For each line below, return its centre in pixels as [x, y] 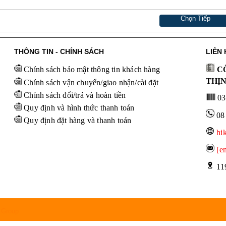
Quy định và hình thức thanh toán [79, 108]
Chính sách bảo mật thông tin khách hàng [92, 69]
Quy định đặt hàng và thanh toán [78, 120]
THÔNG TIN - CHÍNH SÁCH [59, 51]
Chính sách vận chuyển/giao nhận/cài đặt [91, 82]
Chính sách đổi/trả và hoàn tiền [75, 95]
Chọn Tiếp [196, 18]
